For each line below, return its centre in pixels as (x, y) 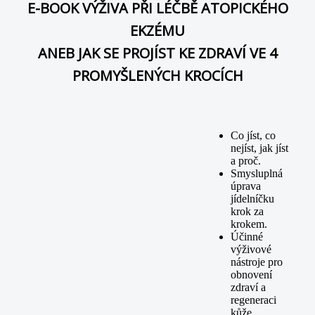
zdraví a (248, 288)
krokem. (249, 224)
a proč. (246, 161)
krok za (247, 212)
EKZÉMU (157, 30)
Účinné (247, 237)
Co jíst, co (253, 136)
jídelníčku (252, 199)
